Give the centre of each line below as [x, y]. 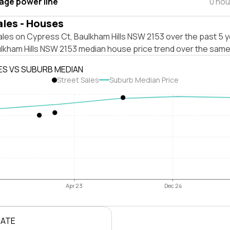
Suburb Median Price [144, 80]
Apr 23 [74, 186]
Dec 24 [173, 186]
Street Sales [78, 80]
